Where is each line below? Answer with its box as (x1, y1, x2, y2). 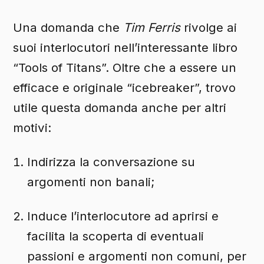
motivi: (13, 120, 52, 135)
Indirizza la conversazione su (27, 154, 196, 169)
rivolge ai (180, 19, 237, 35)
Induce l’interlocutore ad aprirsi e (27, 208, 219, 223)
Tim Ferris (123, 19, 181, 35)
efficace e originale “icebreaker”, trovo (13, 80, 236, 95)
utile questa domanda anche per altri (13, 100, 227, 115)
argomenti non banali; (27, 174, 155, 189)
